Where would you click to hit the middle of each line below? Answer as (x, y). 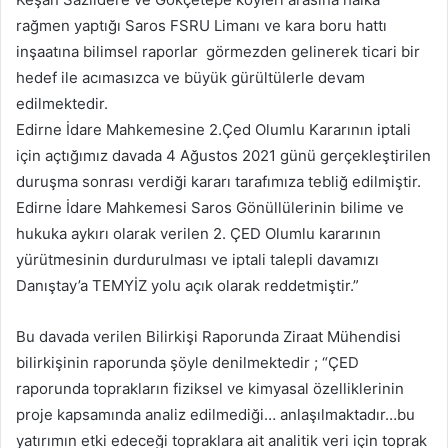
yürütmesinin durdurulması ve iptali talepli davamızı (197, 259)
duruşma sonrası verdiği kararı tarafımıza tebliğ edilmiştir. (218, 181)
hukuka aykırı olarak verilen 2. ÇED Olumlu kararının (198, 233)
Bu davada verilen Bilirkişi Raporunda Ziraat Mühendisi (208, 336)
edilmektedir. (62, 103)
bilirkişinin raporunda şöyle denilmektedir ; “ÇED (187, 362)
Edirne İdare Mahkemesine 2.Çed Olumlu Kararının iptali (213, 129)
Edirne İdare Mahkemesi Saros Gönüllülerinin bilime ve (210, 207)
